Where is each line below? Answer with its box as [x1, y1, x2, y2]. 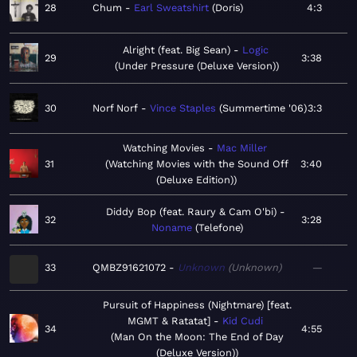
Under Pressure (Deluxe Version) [118, 60, 276, 73]
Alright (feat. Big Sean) [122, 44, 230, 57]
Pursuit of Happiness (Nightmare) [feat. [102, 299, 292, 312]
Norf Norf [92, 102, 138, 115]
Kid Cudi [222, 315, 263, 328]
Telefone [198, 222, 240, 234]
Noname [151, 222, 192, 234]
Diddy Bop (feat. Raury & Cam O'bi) [105, 206, 277, 218]
